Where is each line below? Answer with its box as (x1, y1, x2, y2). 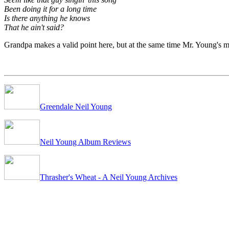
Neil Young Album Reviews (40, 137, 131, 146)
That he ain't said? (4, 22, 64, 32)
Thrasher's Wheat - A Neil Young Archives (40, 172, 177, 181)
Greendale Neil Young (40, 102, 112, 111)
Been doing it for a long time (4, 4, 97, 13)
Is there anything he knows (4, 13, 90, 22)
